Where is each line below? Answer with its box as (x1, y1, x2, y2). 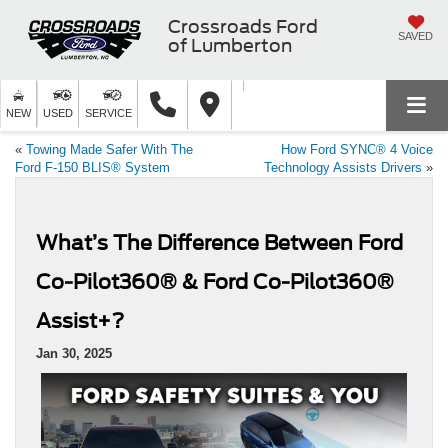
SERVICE (85, 107, 132, 119)
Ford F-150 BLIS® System (15, 159, 170, 175)
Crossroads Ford (168, 15, 318, 37)
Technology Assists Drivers (264, 159, 422, 175)
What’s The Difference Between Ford (36, 230, 403, 255)
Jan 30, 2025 (36, 345, 112, 361)
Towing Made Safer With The (26, 141, 193, 157)
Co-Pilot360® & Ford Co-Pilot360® (36, 269, 394, 294)
